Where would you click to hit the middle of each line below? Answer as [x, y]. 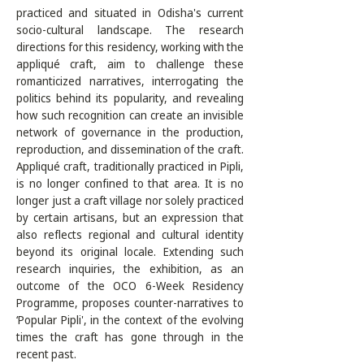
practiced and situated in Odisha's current [130, 13]
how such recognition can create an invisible [130, 115]
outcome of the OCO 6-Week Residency [130, 286]
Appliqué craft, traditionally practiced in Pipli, [130, 166]
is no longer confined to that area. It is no [130, 183]
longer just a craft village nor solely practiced [130, 200]
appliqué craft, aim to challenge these [130, 64]
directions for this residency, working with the [130, 47]
